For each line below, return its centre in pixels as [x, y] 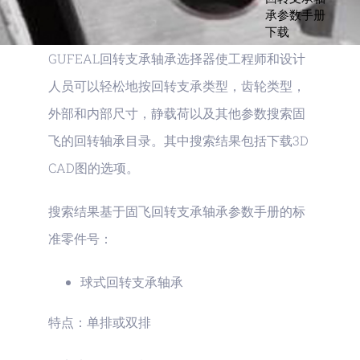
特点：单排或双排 [100, 322]
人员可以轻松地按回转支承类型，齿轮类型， [177, 86]
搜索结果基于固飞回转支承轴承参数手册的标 [177, 211]
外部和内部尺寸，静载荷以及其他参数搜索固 [177, 113]
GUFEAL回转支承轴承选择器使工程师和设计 [177, 58]
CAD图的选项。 [94, 168]
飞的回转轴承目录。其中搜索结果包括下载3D [178, 140]
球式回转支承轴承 [132, 282]
